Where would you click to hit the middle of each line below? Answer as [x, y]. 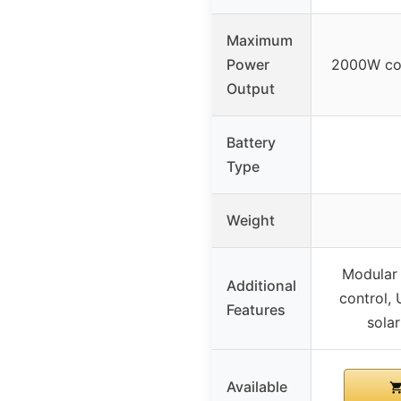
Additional [261, 286]
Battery [251, 143]
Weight [251, 221]
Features [256, 310]
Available [257, 387]
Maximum [260, 41]
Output [251, 89]
